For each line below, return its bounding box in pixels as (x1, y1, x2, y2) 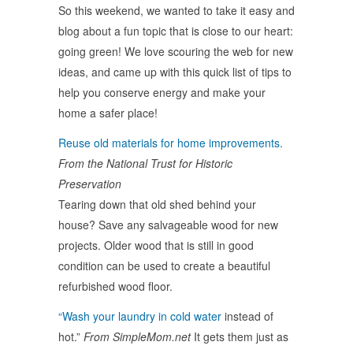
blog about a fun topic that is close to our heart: (58, 22, 293, 39)
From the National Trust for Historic (58, 154, 232, 171)
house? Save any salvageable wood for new (58, 216, 278, 232)
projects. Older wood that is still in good (58, 236, 254, 253)
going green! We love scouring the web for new (58, 43, 293, 59)
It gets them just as (194, 328, 288, 344)
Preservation (58, 175, 121, 191)
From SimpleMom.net (84, 328, 194, 344)
